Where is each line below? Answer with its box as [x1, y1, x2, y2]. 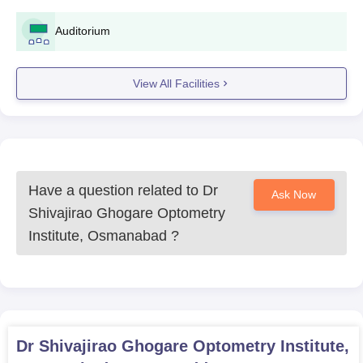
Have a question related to [28, 182, 203, 199]
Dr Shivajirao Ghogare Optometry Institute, [16, 337, 349, 355]
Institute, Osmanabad [28, 228, 167, 244]
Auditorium [55, 24, 110, 37]
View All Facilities [132, 76, 220, 90]
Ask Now [271, 188, 317, 201]
